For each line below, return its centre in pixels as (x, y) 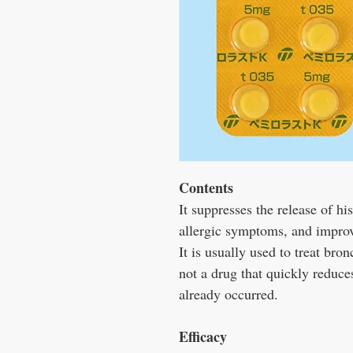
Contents (206, 188)
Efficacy (203, 337)
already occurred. (229, 294)
